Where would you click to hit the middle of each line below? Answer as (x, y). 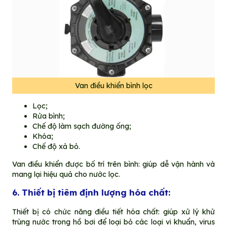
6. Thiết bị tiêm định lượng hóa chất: (91, 192)
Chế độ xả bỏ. (56, 147)
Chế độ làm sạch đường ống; (82, 126)
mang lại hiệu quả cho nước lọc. (66, 174)
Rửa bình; (48, 116)
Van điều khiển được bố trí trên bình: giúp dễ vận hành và (113, 164)
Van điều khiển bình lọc (113, 86)
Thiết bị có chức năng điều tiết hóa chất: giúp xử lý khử (113, 212)
